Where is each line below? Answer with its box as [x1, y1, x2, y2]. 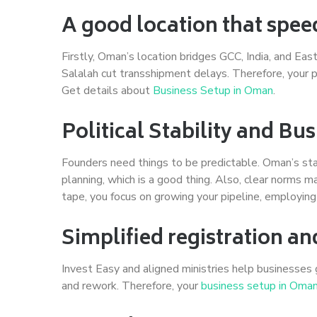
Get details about [62, 82, 153, 98]
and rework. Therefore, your [62, 277, 201, 294]
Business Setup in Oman [153, 82, 273, 98]
